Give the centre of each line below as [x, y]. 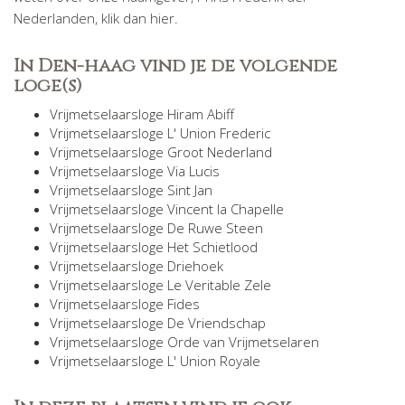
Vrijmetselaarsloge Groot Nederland [161, 152]
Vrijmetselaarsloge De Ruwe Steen [156, 228]
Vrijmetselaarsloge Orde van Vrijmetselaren [184, 342]
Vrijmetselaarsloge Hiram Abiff [142, 114]
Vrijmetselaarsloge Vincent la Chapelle [167, 209]
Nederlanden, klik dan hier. [96, 18]
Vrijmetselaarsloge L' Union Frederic [160, 133]
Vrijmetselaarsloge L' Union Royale [155, 361]
